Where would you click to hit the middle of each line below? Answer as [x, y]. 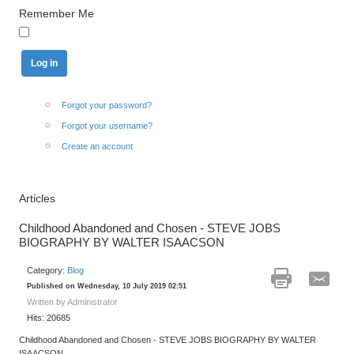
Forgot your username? [107, 126]
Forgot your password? [107, 105]
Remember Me [56, 13]
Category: [47, 271]
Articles [37, 199]
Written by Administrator [72, 302]
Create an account [97, 147]
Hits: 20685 [49, 318]
